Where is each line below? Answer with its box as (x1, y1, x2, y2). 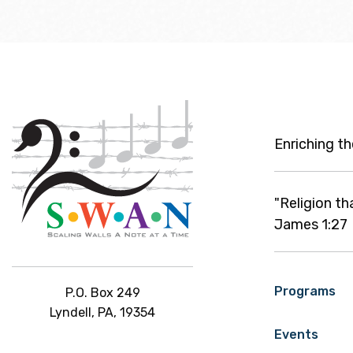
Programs (274, 283, 336, 299)
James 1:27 (274, 215, 347, 233)
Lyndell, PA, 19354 (50, 304, 155, 320)
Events (274, 326, 318, 342)
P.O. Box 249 (65, 284, 140, 300)
